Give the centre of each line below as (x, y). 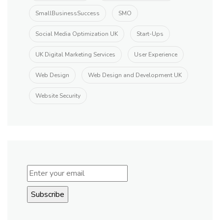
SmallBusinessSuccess (68, 14)
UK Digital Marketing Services (75, 55)
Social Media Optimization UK (77, 34)
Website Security (58, 96)
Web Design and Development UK (135, 75)
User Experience (156, 55)
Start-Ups (150, 34)
